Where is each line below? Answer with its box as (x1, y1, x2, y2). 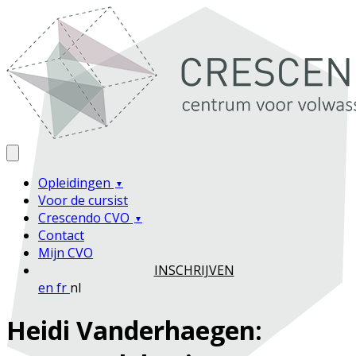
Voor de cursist (38, 192, 128, 209)
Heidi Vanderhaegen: (6, 313, 262, 348)
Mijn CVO (38, 244, 93, 261)
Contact (38, 226, 84, 244)
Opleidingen (38, 174, 114, 192)
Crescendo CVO (38, 209, 133, 226)
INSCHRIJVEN (153, 261, 234, 279)
